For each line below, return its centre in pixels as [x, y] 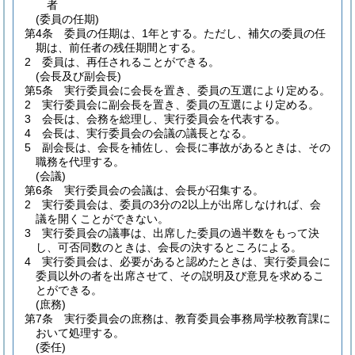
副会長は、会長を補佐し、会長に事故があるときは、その [186, 147]
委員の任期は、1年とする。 [134, 33]
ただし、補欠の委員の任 [265, 33]
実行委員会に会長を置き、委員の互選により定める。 [197, 90]
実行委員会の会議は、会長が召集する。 [164, 190]
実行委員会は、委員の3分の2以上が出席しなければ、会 [181, 204]
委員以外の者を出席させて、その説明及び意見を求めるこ [180, 276]
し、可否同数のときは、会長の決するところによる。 [169, 247]
